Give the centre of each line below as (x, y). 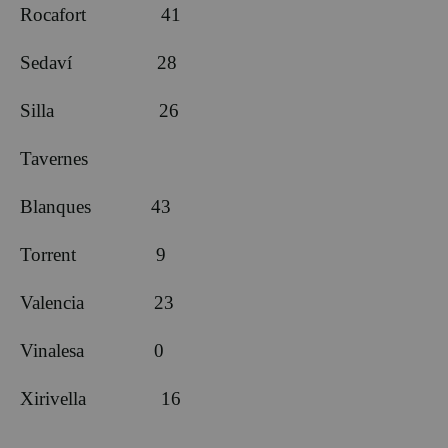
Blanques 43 (95, 206)
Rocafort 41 (100, 14)
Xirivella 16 (100, 398)
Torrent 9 (93, 254)
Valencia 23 (97, 302)
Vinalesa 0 (92, 350)
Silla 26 (99, 110)
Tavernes (54, 158)
